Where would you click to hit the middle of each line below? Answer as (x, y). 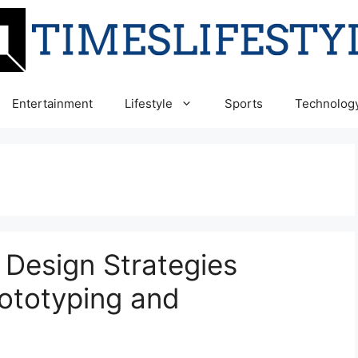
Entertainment (52, 103)
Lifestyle (149, 103)
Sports (244, 103)
